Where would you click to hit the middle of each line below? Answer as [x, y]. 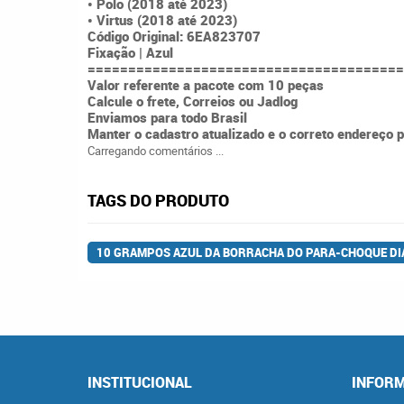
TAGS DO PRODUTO [158, 200]
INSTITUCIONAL [140, 382]
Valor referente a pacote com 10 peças [206, 85]
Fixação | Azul [130, 52]
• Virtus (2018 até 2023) [162, 20]
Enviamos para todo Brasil [167, 117]
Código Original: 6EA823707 [174, 36]
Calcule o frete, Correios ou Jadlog [193, 101]
